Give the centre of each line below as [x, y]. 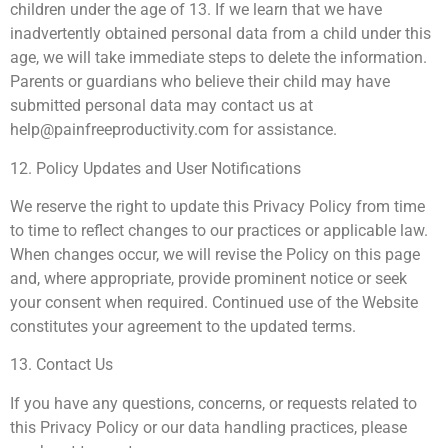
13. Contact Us [61, 365]
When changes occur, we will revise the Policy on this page [215, 255]
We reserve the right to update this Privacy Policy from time [217, 207]
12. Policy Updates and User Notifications [155, 168]
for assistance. [283, 130]
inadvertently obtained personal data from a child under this [220, 34]
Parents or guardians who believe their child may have [200, 82]
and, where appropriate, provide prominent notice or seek [208, 279]
